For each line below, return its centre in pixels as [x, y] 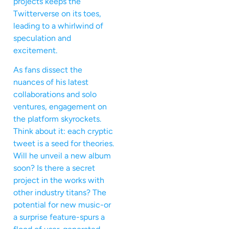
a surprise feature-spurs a [59, 217]
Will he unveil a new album [62, 156]
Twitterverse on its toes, [57, 13]
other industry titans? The [60, 192]
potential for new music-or [62, 205]
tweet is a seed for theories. [64, 143]
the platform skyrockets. [57, 119]
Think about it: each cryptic [63, 131]
